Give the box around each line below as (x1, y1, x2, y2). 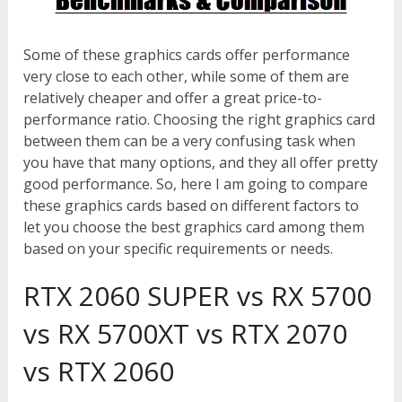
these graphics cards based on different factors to (23, 195, 360, 215)
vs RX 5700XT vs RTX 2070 (23, 314, 348, 352)
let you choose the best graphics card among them (23, 216, 365, 237)
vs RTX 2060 (23, 352, 175, 389)
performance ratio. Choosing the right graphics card (23, 109, 376, 129)
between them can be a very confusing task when (23, 130, 356, 151)
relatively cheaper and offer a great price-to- (23, 87, 323, 108)
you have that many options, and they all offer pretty (23, 152, 379, 172)
